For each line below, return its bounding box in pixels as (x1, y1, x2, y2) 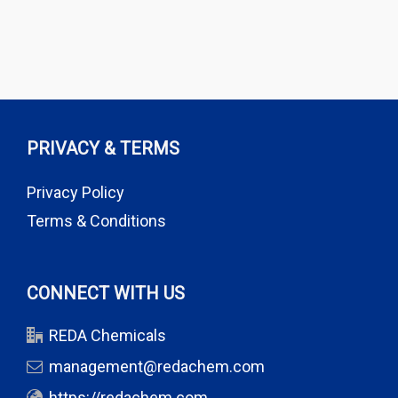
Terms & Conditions (27, 211, 166, 230)
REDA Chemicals (49, 326, 166, 345)
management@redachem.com (49, 357, 265, 376)
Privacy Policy (27, 183, 124, 202)
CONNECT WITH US (27, 283, 185, 304)
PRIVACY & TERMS (27, 138, 179, 159)
